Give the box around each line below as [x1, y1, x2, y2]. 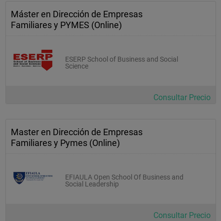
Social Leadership [65, 180, 119, 188]
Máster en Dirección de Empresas [11, 8, 143, 19]
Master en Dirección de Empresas [11, 126, 143, 137]
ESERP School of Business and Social [65, 55, 178, 63]
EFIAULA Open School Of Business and [65, 173, 184, 181]
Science [65, 62, 88, 70]
